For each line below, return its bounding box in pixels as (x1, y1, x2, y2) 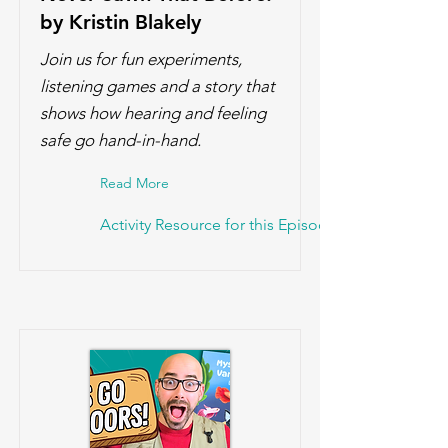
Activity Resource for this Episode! (100, 215, 343, 234)
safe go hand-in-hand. (40, 130, 201, 150)
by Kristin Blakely (40, 10, 201, 34)
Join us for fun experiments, (40, 49, 242, 69)
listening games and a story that (40, 76, 275, 96)
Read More (100, 174, 169, 192)
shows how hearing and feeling (40, 103, 266, 123)
